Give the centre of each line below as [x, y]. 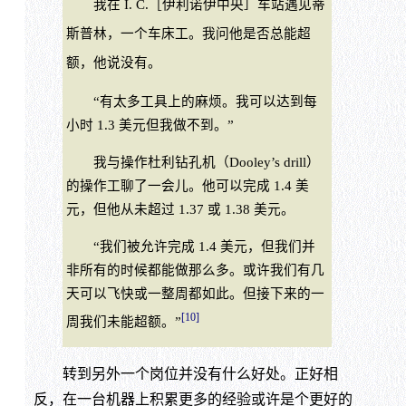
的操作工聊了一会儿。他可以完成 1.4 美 [187, 186]
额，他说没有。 [113, 62]
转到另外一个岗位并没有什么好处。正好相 [185, 374]
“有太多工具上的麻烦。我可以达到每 [191, 102]
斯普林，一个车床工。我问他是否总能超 [188, 33]
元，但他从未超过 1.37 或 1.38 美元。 [180, 209]
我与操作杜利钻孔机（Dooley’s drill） [193, 162]
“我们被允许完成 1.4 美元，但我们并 [190, 246]
